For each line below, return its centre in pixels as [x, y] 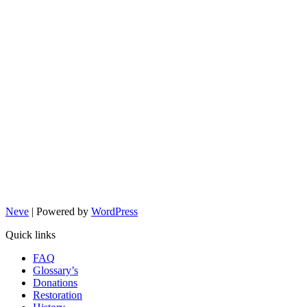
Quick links [30, 235]
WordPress [114, 212]
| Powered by [60, 212]
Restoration [58, 295]
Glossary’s [56, 271]
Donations [55, 283]
